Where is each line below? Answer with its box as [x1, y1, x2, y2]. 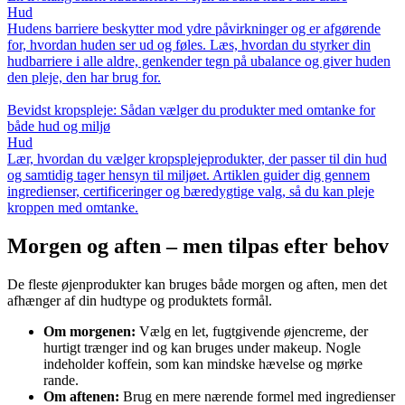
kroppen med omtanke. [7, 200, 138, 216]
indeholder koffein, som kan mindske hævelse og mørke [43, 356, 363, 372]
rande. [43, 372, 79, 389]
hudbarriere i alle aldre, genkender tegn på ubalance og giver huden [7, 53, 391, 70]
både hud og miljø [7, 118, 110, 135]
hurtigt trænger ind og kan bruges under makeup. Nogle [43, 340, 361, 356]
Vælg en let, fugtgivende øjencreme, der [136, 324, 368, 340]
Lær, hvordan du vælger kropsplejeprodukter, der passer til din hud [7, 151, 387, 167]
